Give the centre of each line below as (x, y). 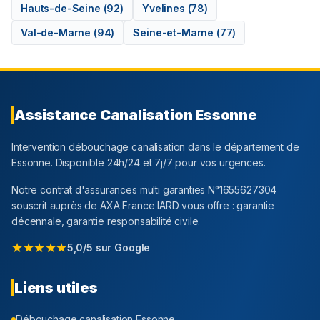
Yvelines (163, 9)
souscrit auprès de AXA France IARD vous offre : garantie (143, 206)
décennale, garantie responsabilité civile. (106, 221)
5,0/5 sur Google (109, 248)
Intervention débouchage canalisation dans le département (149, 147)
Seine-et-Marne (174, 33)
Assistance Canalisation (105, 115)
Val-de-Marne (56, 33)
